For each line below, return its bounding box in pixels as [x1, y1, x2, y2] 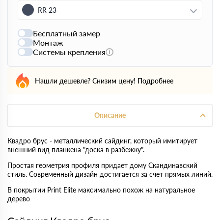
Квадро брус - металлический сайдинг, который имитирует [7, 137, 197, 145]
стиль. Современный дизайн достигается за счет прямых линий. [7, 170, 213, 178]
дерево [7, 194, 30, 203]
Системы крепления [33, 47, 106, 56]
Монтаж [33, 38, 63, 47]
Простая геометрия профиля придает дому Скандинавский [7, 161, 197, 169]
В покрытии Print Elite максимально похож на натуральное [7, 186, 195, 194]
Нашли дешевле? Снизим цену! [35, 76, 136, 85]
